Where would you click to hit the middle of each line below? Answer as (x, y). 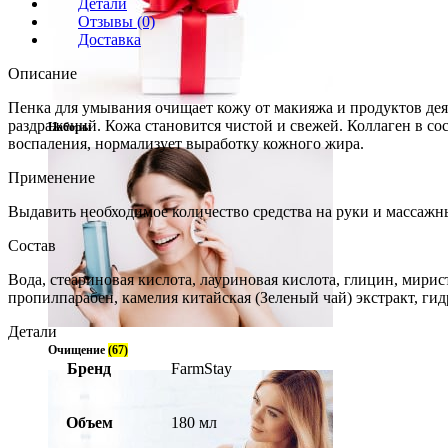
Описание (42, 73)
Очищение (78, 350)
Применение (51, 177)
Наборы (69, 127)
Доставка (109, 39)
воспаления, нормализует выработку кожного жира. (186, 143)
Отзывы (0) (116, 21)
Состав (32, 245)
